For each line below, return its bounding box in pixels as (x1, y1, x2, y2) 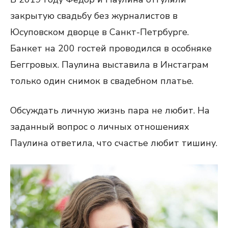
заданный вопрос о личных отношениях (10, 120, 189, 133)
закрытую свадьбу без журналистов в (10, 9, 178, 22)
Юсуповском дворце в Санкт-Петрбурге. (10, 25, 189, 38)
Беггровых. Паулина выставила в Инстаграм (10, 58, 209, 71)
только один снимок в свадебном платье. (10, 74, 193, 87)
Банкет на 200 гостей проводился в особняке (10, 42, 212, 54)
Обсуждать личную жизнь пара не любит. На (10, 104, 210, 117)
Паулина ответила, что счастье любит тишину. (10, 136, 217, 149)
